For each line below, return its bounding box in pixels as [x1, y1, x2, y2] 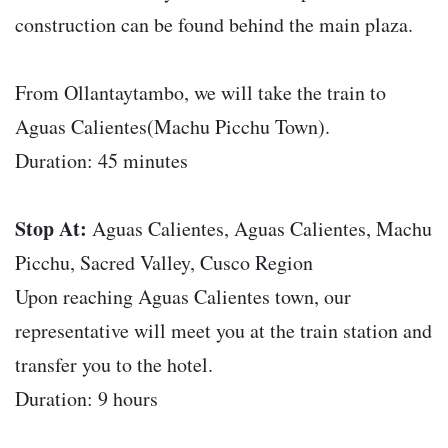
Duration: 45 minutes [15, 147, 188, 175]
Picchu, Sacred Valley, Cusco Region [15, 249, 313, 277]
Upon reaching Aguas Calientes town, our [15, 283, 351, 311]
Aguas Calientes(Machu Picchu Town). [15, 113, 330, 141]
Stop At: [15, 214, 87, 244]
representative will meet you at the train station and [15, 317, 432, 345]
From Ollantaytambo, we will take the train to [15, 79, 386, 107]
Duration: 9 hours [15, 385, 158, 413]
